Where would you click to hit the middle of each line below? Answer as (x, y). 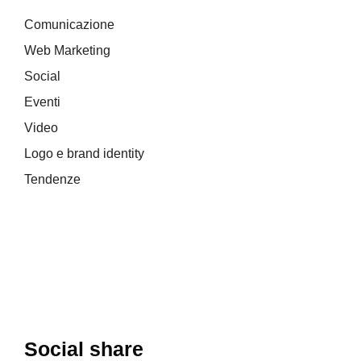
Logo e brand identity (84, 154)
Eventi (42, 102)
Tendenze (52, 180)
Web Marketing (67, 51)
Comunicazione (69, 25)
